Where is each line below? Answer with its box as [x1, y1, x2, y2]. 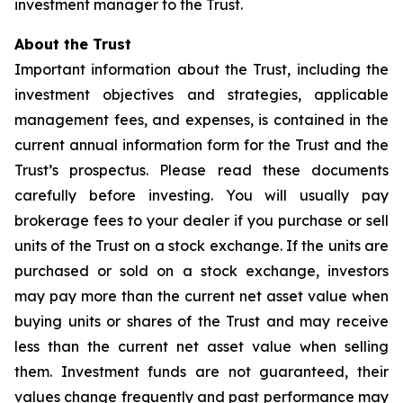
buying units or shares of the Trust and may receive [14, 312, 389, 330]
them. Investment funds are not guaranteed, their [14, 363, 389, 381]
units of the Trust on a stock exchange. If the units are [14, 237, 389, 255]
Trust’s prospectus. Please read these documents [14, 161, 389, 179]
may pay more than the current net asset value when [14, 287, 389, 305]
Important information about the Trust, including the [14, 60, 389, 78]
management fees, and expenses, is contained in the [14, 111, 389, 129]
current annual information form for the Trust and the [14, 136, 389, 154]
